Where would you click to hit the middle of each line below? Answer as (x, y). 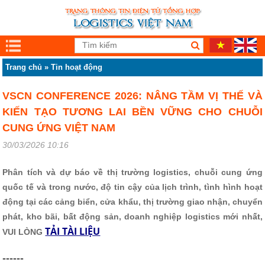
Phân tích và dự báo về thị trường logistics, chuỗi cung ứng (132, 172)
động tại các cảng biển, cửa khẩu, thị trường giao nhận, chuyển (132, 202)
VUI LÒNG (24, 232)
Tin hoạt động (77, 67)
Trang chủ (24, 67)
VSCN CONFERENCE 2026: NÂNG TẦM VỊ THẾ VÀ (132, 96)
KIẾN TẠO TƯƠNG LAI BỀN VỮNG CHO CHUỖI (132, 112)
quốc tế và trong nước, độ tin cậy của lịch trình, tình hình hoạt (132, 187)
